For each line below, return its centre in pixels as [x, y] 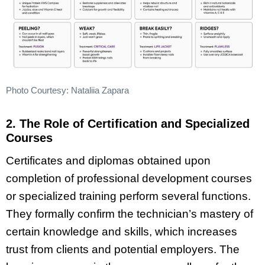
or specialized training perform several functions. [128, 196]
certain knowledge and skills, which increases [122, 232]
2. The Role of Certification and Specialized [128, 123]
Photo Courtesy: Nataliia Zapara [67, 91]
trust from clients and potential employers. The [123, 250]
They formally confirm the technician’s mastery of [130, 214]
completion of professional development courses [129, 179]
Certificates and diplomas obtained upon [108, 161]
